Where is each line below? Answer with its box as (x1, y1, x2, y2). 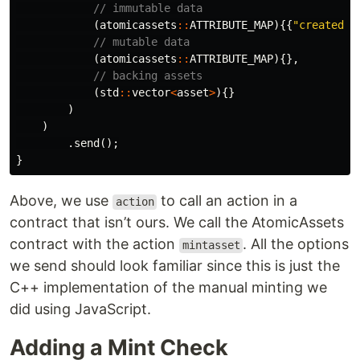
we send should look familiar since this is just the (10, 257, 340, 275)
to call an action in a (157, 192, 298, 210)
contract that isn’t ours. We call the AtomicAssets (10, 214, 344, 231)
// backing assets (93, 69, 202, 83)
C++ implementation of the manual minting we (10, 279, 327, 297)
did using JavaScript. (10, 301, 151, 318)
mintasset (182, 239, 240, 252)
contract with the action (10, 235, 179, 253)
